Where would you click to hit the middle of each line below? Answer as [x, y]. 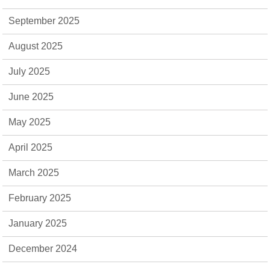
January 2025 [38, 223]
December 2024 [43, 249]
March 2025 [34, 173]
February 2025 [40, 198]
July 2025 [30, 71]
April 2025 [31, 147]
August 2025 [36, 46]
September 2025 [44, 21]
